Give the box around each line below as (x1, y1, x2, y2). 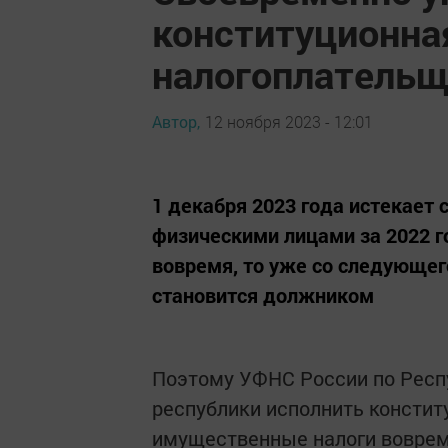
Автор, (152, 110, 200, 132)
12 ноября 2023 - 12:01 (205, 110, 373, 132)
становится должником (152, 282, 374, 308)
